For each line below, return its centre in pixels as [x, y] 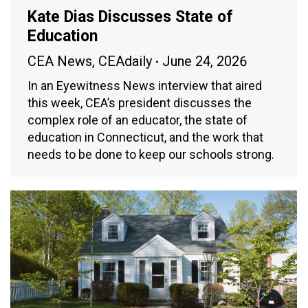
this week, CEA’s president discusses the [140, 103]
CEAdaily [125, 62]
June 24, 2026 [205, 62]
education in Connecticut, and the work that [145, 137]
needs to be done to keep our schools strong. [151, 155]
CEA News [60, 62]
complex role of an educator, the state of [137, 120]
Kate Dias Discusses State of [130, 17]
